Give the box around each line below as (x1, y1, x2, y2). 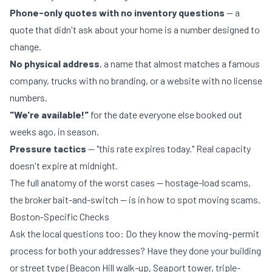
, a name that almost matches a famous (100, 58, 260, 69)
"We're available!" (10, 109, 89, 120)
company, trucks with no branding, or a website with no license (10, 75, 262, 86)
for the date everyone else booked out (89, 109, 242, 120)
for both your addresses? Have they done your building (43, 245, 261, 256)
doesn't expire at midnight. (10, 160, 118, 171)
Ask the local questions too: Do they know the (10, 228, 198, 239)
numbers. (10, 92, 47, 103)
